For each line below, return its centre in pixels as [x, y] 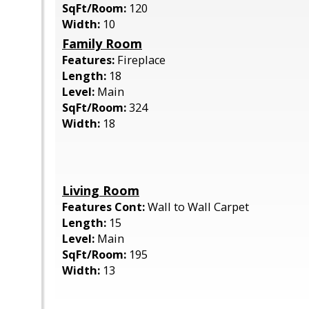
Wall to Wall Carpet [198, 207]
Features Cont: [105, 207]
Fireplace [141, 60]
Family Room [102, 43]
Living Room [101, 190]
